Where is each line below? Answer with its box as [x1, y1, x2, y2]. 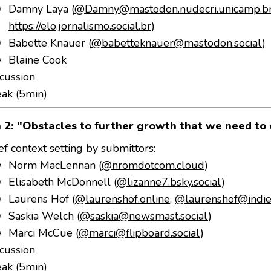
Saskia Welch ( [8, 209, 80, 224]
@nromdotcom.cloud [102, 158, 205, 173]
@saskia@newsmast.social [80, 209, 209, 224]
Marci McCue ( [8, 226, 79, 241]
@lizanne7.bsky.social [117, 175, 222, 190]
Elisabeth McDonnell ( [8, 175, 117, 190]
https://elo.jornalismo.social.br [8, 19, 152, 34]
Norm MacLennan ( [8, 158, 102, 173]
